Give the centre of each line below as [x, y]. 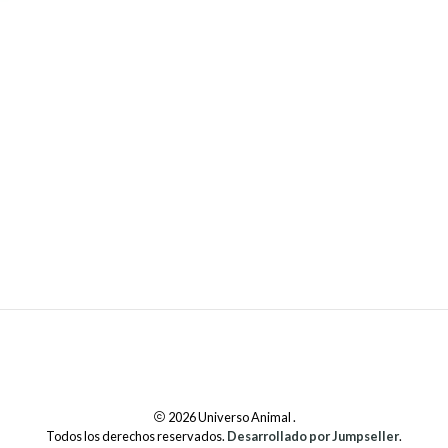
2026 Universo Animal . [230, 417]
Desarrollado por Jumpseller [313, 436]
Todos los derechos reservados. [136, 436]
